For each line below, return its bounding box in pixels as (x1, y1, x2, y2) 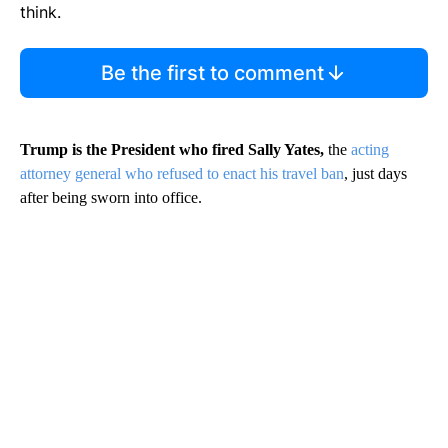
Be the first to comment (100, 61, 324, 86)
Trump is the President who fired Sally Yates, (20, 141, 324, 159)
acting (351, 141, 389, 159)
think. (20, 2, 61, 23)
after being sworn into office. (20, 189, 202, 207)
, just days (344, 165, 407, 183)
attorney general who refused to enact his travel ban (20, 165, 344, 183)
